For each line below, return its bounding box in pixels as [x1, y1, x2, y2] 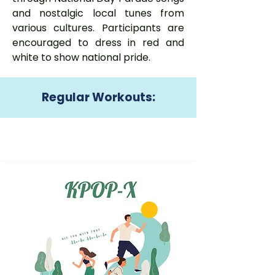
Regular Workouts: [41, 89, 155, 106]
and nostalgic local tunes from [12, 6, 184, 20]
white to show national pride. [12, 50, 150, 64]
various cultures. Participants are [12, 21, 184, 35]
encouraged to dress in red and [12, 36, 184, 50]
